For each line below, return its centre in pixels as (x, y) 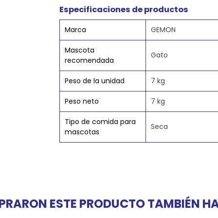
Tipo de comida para (100, 122)
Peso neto (82, 101)
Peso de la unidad (94, 81)
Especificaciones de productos (124, 10)
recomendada (89, 61)
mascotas (82, 132)
